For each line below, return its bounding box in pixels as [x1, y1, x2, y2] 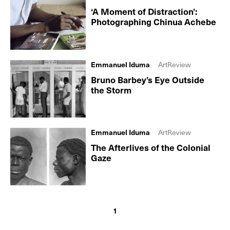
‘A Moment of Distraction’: [91, 5, 198, 18]
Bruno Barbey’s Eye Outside [91, 72, 205, 86]
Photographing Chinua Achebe [91, 15, 217, 29]
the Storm [91, 83, 132, 97]
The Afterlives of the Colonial [91, 140, 211, 154]
